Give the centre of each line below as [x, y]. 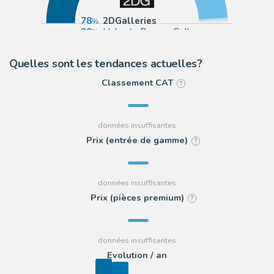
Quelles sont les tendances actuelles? [106, 64]
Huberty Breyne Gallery [153, 32]
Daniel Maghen [134, 43]
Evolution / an [137, 255]
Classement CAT [137, 83]
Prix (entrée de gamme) [137, 140]
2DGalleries [129, 21]
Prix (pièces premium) [137, 198]
